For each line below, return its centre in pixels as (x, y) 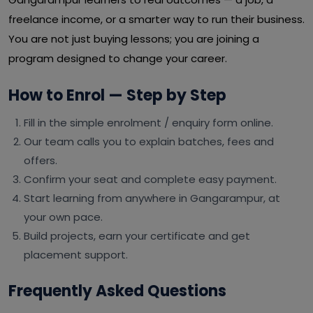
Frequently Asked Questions (117, 291)
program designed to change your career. (118, 58)
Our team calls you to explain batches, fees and (149, 141)
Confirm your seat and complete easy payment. (150, 179)
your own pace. (63, 217)
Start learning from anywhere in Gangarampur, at (152, 198)
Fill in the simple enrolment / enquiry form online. (148, 123)
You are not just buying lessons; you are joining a (134, 39)
